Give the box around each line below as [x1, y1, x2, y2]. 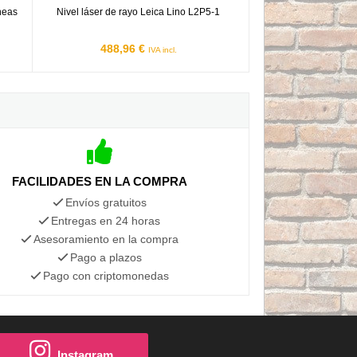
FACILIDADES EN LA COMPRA [11, 174, 187, 188]
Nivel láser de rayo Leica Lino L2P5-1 [57, 6, 221, 18]
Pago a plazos [69, 250, 142, 264]
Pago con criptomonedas [42, 269, 169, 282]
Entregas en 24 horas [51, 214, 161, 227]
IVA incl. [147, 45, 177, 54]
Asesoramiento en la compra [33, 232, 178, 245]
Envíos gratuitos [65, 195, 147, 209]
